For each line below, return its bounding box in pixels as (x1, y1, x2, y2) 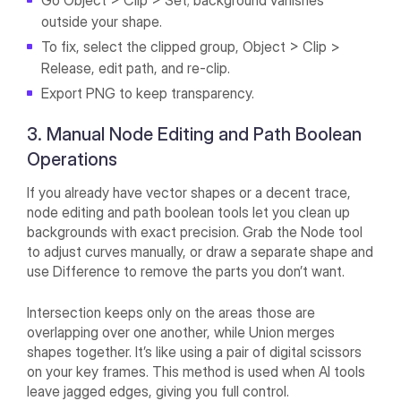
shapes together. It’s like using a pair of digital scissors (27, 343, 363, 362)
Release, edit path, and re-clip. (41, 59, 231, 78)
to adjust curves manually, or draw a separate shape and (27, 243, 374, 261)
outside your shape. (41, 13, 163, 31)
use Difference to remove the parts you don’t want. (27, 262, 346, 281)
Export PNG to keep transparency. (41, 84, 255, 103)
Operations (27, 149, 118, 171)
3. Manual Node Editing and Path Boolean (27, 124, 363, 146)
